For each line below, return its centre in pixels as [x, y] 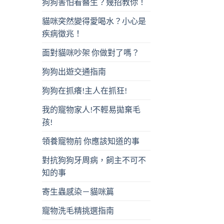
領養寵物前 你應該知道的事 [90, 141]
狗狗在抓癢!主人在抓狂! [84, 90]
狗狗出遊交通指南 [74, 71]
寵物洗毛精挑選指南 [78, 210]
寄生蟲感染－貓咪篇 [78, 191]
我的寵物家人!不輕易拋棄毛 [91, 109]
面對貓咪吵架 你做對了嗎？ [90, 52]
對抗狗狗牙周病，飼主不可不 [94, 160]
